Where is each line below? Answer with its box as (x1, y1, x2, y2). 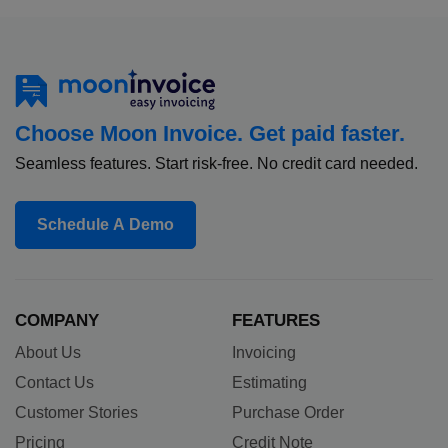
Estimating (231, 373, 307, 391)
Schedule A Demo (37, 215, 174, 233)
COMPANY (15, 310, 99, 330)
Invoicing (231, 343, 296, 361)
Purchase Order (231, 403, 344, 421)
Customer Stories (15, 403, 138, 421)
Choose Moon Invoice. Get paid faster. (15, 120, 405, 146)
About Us (15, 343, 81, 361)
